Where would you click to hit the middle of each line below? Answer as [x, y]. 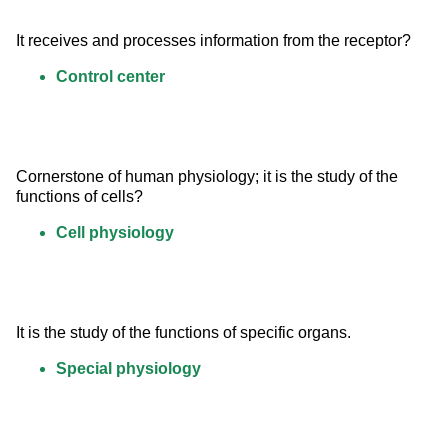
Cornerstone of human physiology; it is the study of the [209, 177]
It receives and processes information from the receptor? [213, 41]
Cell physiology [115, 233]
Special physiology [128, 369]
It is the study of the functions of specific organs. [183, 333]
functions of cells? [79, 197]
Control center [110, 77]
